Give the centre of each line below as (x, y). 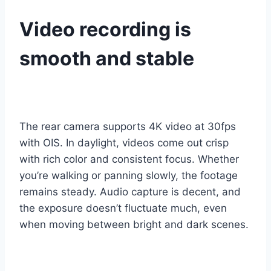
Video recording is (105, 29)
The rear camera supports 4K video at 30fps (128, 126)
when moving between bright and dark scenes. (134, 224)
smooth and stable (107, 58)
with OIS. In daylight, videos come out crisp (124, 143)
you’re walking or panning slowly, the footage (129, 175)
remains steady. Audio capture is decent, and (130, 192)
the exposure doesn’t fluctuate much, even (123, 208)
